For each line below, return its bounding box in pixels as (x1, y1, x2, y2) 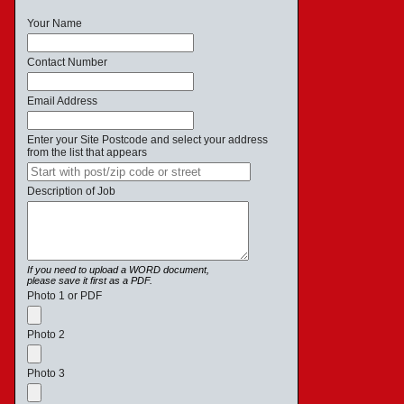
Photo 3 (27, 367, 65, 380)
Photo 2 (27, 328, 65, 341)
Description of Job (27, 185, 115, 197)
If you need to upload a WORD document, (27, 264, 209, 275)
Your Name (27, 17, 82, 30)
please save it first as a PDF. (27, 275, 152, 286)
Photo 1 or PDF (27, 289, 102, 302)
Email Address (27, 95, 97, 107)
